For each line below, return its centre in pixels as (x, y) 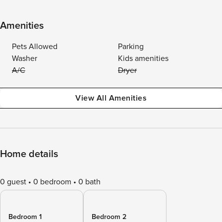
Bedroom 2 (109, 217)
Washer (25, 58)
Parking (131, 47)
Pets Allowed (35, 47)
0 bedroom (52, 182)
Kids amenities (143, 58)
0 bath (89, 182)
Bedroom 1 (25, 217)
